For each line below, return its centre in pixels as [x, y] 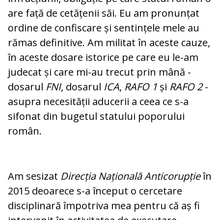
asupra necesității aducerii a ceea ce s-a [98, 102]
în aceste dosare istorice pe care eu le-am [103, 57]
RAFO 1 [141, 87]
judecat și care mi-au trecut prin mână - [99, 72]
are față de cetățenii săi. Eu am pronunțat [104, 13]
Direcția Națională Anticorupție [130, 176]
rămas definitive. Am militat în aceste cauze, [109, 43]
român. [25, 131]
